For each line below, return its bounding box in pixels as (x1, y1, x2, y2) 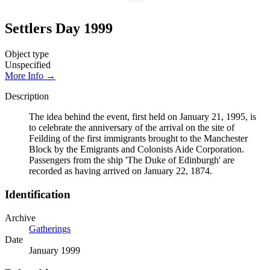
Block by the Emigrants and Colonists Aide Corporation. (29, 144, 244, 155)
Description (5, 91, 49, 102)
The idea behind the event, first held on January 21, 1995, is (29, 111, 256, 122)
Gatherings (29, 223, 71, 234)
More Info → (5, 71, 55, 81)
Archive (5, 212, 36, 223)
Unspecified (5, 60, 51, 71)
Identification (5, 188, 71, 201)
